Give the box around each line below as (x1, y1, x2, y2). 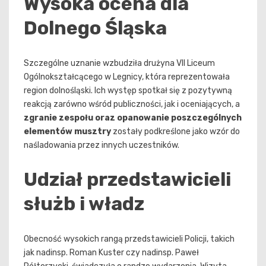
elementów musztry (24, 126, 111, 137)
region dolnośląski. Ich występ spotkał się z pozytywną (24, 85, 232, 96)
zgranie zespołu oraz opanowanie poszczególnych (24, 112, 242, 123)
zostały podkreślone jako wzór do (111, 126, 240, 137)
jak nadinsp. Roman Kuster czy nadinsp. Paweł (24, 247, 199, 258)
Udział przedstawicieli (24, 168, 231, 191)
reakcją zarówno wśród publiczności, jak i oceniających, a (24, 99, 240, 109)
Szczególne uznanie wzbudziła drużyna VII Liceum (24, 58, 215, 68)
